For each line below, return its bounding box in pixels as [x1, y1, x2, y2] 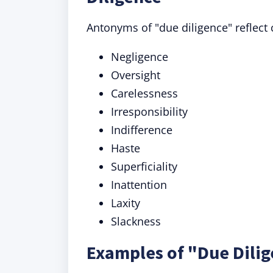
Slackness [111, 214, 161, 229]
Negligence [111, 49, 168, 64]
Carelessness [111, 86, 178, 101]
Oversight [111, 68, 160, 82]
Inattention [111, 177, 167, 192]
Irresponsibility [111, 104, 188, 119]
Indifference [111, 122, 172, 137]
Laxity [111, 196, 140, 210]
